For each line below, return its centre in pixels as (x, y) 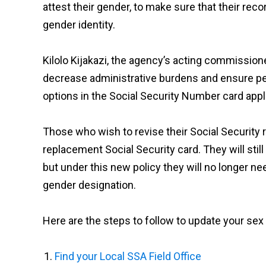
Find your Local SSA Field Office (128, 256)
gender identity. (79, 25)
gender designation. (89, 185)
